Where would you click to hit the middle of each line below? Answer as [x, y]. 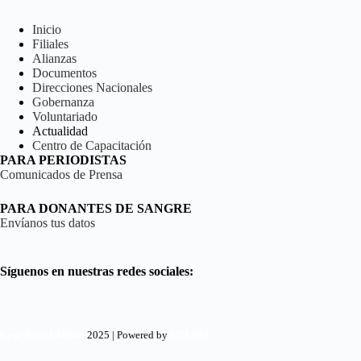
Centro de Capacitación [92, 145]
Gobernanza [63, 102]
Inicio [47, 29]
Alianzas [54, 58]
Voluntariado [65, 116]
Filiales [50, 44]
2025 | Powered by [129, 335]
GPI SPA [190, 335]
